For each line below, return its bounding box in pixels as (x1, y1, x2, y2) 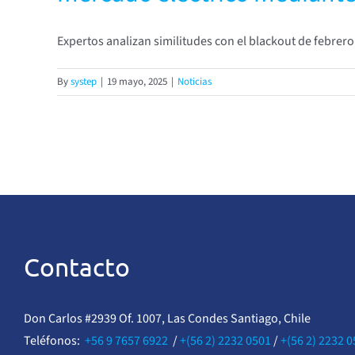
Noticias (177, 74, 212, 89)
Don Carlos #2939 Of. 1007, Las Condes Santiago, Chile (23, 310, 311, 327)
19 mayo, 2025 (107, 74, 167, 89)
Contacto (23, 251, 130, 282)
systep (71, 74, 97, 89)
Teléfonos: (23, 332, 85, 349)
